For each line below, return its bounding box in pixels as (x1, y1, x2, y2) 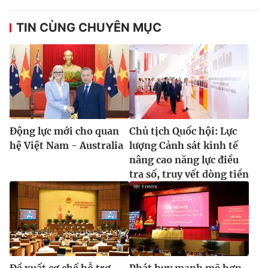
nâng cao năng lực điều (129, 154, 239, 166)
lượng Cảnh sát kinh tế (129, 139, 238, 152)
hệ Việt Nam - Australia (10, 139, 123, 152)
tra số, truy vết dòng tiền (129, 168, 249, 181)
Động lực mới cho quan (10, 125, 119, 138)
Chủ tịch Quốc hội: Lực (129, 125, 237, 138)
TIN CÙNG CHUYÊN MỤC (16, 20, 162, 35)
